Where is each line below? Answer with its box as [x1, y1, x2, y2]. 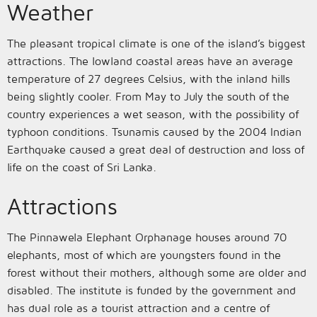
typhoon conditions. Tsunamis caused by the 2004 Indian [7, 125, 301, 138]
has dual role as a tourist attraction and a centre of [7, 301, 270, 314]
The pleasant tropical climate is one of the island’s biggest [7, 37, 306, 50]
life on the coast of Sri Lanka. [7, 161, 156, 173]
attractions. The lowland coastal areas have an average [7, 54, 293, 67]
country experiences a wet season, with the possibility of [7, 108, 299, 120]
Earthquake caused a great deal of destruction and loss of [7, 143, 304, 156]
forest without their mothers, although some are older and [7, 266, 306, 279]
